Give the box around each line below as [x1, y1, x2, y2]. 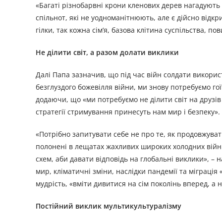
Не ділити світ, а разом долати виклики [36, 48, 179, 57]
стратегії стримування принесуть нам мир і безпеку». [36, 107, 220, 117]
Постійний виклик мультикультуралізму [36, 201, 181, 211]
